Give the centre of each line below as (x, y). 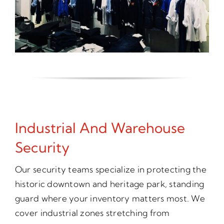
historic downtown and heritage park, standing (109, 184)
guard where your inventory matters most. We (110, 198)
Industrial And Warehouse (100, 128)
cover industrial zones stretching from (92, 213)
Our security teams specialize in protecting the (110, 169)
